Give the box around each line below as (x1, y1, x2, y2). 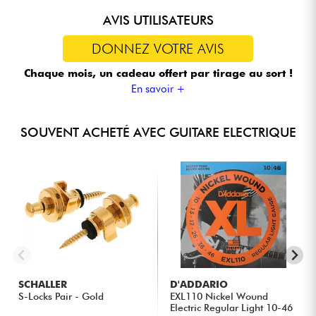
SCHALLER (18, 278, 68, 290)
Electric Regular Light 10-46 (170, 301, 293, 313)
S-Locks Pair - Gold (18, 290, 104, 302)
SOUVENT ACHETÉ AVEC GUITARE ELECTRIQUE (20, 124, 296, 140)
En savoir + (130, 82, 186, 95)
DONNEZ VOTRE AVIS (92, 39, 224, 57)
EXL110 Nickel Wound (170, 290, 269, 302)
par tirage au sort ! (190, 67, 293, 80)
